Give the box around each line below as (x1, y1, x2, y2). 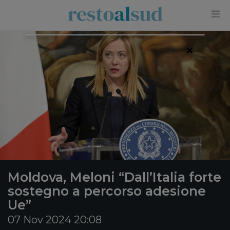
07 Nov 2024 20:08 (8, 214, 102, 226)
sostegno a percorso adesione (8, 183, 206, 199)
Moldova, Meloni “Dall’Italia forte (8, 169, 221, 185)
